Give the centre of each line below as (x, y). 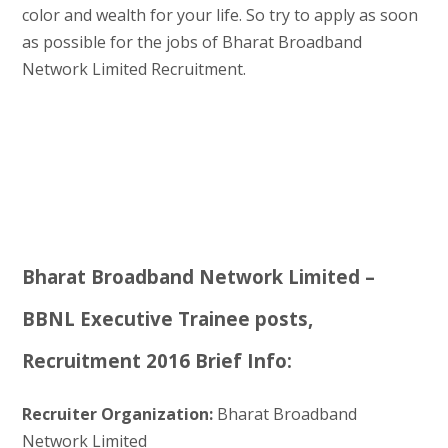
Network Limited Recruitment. (133, 68)
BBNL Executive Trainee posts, (167, 318)
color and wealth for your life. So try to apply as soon (219, 14)
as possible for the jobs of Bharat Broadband (191, 41)
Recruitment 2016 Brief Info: (156, 360)
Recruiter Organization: (117, 413)
